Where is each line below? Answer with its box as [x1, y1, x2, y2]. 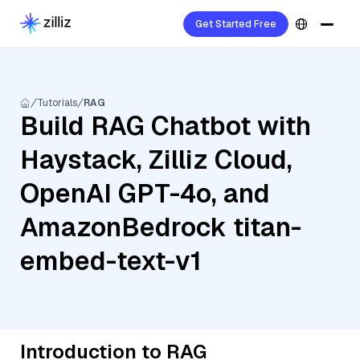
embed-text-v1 [20, 244, 202, 277]
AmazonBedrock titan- [20, 211, 301, 243]
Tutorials [37, 96, 77, 109]
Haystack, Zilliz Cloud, [20, 143, 292, 176]
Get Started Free [195, 18, 276, 31]
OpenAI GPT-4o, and [20, 177, 270, 210]
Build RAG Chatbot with [20, 109, 311, 142]
